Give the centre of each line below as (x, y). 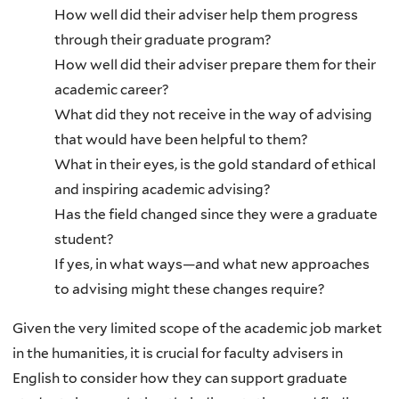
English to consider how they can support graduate (180, 378)
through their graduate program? (163, 40)
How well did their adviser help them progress (206, 15)
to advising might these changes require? (189, 289)
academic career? (111, 90)
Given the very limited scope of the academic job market (197, 328)
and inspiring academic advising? (162, 190)
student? (84, 240)
